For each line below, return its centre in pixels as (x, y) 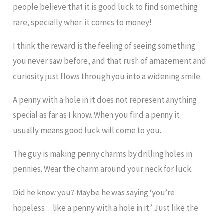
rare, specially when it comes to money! (82, 22)
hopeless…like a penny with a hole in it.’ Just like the (106, 208)
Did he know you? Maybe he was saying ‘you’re (94, 193)
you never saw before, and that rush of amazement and (110, 61)
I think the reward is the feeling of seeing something (104, 46)
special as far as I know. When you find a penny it (96, 115)
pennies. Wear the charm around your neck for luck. (103, 169)
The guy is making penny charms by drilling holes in (103, 154)
